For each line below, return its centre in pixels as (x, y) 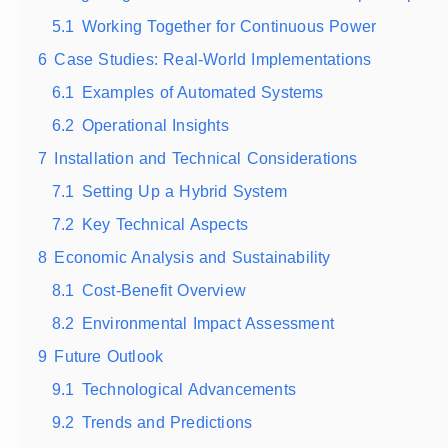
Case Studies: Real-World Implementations (213, 59)
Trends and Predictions (167, 422)
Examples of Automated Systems (202, 92)
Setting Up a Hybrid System (184, 191)
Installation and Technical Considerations (206, 158)
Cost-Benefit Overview (164, 290)
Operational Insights (155, 125)
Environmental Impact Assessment (208, 323)
